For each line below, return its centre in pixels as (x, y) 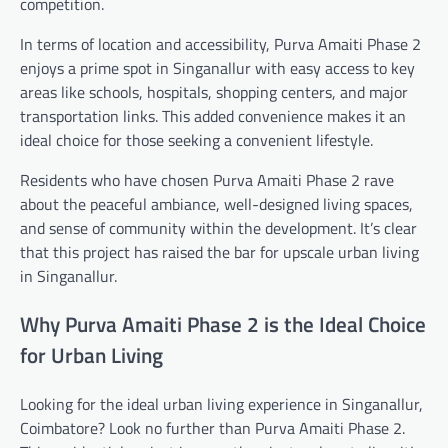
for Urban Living (91, 355)
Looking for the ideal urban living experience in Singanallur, (221, 403)
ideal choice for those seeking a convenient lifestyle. (196, 140)
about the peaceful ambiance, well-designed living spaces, (216, 204)
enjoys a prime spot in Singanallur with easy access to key (217, 68)
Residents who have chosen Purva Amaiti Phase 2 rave (207, 180)
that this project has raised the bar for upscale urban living (219, 252)
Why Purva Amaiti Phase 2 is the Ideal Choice (223, 324)
